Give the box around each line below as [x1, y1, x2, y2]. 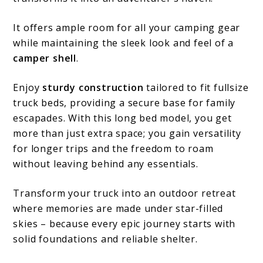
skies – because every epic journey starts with [13, 217, 236, 230]
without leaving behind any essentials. [13, 157, 198, 170]
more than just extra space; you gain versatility [13, 126, 241, 140]
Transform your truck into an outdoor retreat [13, 186, 236, 200]
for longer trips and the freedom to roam [13, 141, 214, 155]
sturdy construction [42, 80, 144, 94]
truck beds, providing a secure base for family [13, 96, 236, 109]
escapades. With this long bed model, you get [13, 111, 232, 124]
